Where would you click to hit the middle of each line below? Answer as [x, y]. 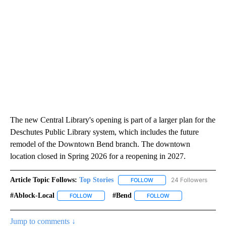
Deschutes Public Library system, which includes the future [104, 132]
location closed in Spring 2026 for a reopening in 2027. [98, 156]
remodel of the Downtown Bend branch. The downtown [100, 144]
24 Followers [189, 180]
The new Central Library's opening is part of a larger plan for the [113, 120]
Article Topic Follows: [44, 180]
